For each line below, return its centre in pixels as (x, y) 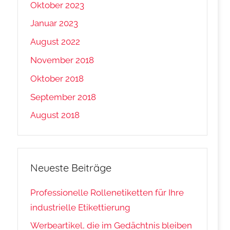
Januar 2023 (54, 23)
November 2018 (62, 60)
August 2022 (55, 42)
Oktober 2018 (57, 78)
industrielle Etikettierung (81, 207)
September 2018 (63, 97)
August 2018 (55, 115)
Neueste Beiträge (71, 168)
